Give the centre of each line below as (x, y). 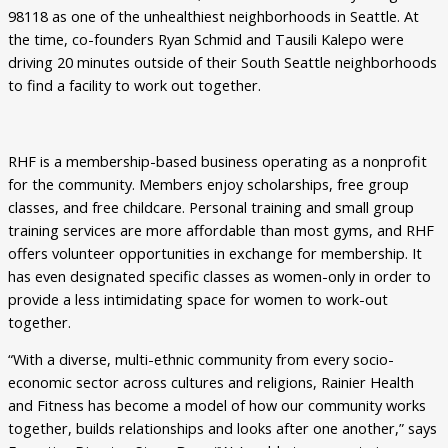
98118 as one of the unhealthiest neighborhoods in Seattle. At (213, 16)
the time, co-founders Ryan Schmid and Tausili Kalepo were (206, 39)
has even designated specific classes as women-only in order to (219, 275)
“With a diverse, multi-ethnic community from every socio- (201, 359)
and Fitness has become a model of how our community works (217, 405)
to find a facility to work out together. (134, 85)
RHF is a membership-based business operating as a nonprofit (217, 160)
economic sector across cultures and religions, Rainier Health (211, 382)
